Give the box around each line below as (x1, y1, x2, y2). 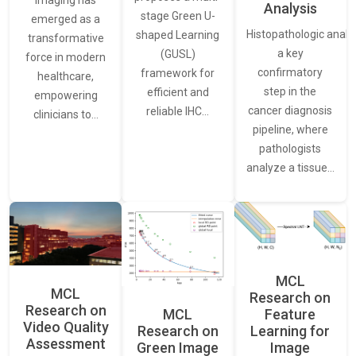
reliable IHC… (146, 104, 210, 118)
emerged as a (31, 12, 101, 25)
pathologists (259, 141, 322, 155)
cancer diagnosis (248, 103, 333, 117)
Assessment (25, 335, 106, 352)
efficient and (146, 85, 209, 99)
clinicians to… (33, 107, 99, 121)
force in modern (25, 50, 106, 64)
